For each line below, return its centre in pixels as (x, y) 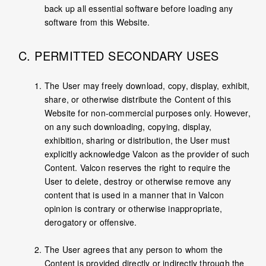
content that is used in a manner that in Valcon (134, 195)
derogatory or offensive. (91, 222)
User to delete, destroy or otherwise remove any (138, 181)
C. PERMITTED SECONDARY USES (119, 56)
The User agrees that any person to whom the (134, 250)
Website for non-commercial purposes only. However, (147, 113)
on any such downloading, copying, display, (128, 127)
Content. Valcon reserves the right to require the (137, 168)
